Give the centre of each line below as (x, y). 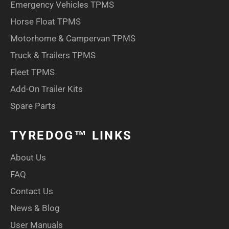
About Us (28, 157)
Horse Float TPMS (45, 22)
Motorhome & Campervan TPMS (73, 39)
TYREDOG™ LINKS (71, 136)
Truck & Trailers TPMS (53, 55)
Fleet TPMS (32, 72)
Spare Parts (33, 106)
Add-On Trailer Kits (47, 89)
